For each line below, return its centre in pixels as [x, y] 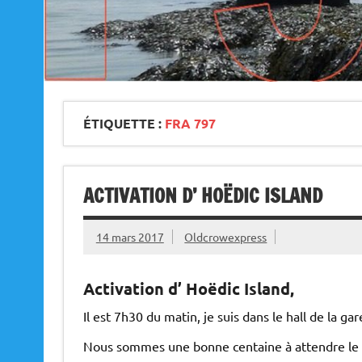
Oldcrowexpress [226, 236]
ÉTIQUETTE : [124, 124]
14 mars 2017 [130, 236]
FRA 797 [190, 124]
